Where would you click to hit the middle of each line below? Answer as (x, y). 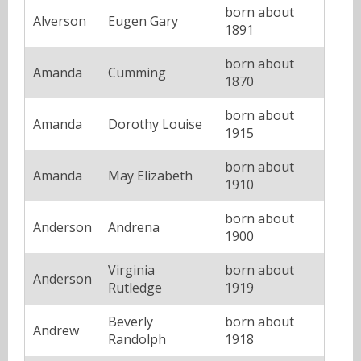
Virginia (131, 270)
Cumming (137, 72)
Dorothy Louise (155, 124)
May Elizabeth (150, 175)
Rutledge (135, 287)
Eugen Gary (143, 21)
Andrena (134, 227)
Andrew (56, 330)
